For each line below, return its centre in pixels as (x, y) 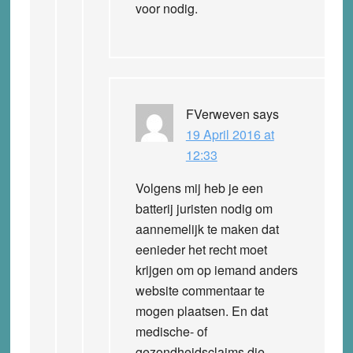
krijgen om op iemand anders (216, 269)
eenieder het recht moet (201, 249)
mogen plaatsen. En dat (201, 310)
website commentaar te (200, 290)
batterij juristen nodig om (204, 208)
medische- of (171, 331)
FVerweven (217, 113)
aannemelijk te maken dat (207, 229)
